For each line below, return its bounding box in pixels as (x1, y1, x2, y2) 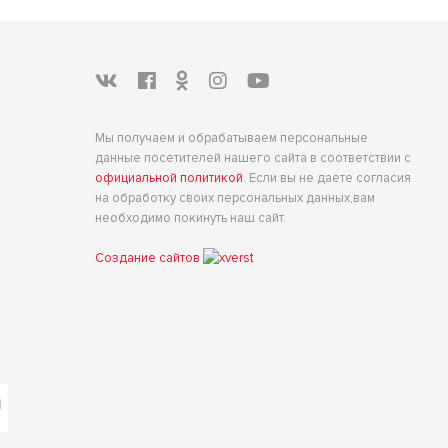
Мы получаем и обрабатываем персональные (94, 130, 368, 146)
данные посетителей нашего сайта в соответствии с (94, 150, 411, 166)
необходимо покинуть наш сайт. (94, 210, 286, 226)
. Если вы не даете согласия (242, 170, 411, 186)
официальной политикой (94, 170, 243, 186)
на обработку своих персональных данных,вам (94, 190, 375, 206)
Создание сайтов (94, 250, 203, 266)
